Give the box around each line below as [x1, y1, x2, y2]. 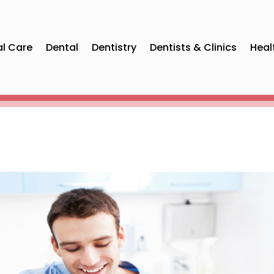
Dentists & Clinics [150, 40, 237, 54]
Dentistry [92, 40, 137, 54]
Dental [46, 40, 79, 54]
